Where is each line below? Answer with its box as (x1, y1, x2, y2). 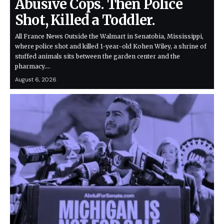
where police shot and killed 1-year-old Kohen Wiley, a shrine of (15, 42, 206, 50)
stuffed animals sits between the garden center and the (15, 52, 180, 60)
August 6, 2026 (15, 76, 56, 83)
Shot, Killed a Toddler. (15, 11, 155, 29)
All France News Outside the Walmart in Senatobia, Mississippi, (15, 32, 203, 40)
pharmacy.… (15, 62, 50, 70)
